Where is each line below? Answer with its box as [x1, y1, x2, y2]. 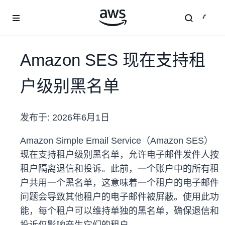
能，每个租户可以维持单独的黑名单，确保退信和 [20, 206, 219, 216]
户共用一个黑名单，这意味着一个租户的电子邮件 [20, 178, 219, 188]
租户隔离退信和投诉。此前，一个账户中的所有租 [20, 164, 219, 174]
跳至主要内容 [5, 6, 47, 14]
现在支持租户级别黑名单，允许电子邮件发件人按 [20, 150, 219, 160]
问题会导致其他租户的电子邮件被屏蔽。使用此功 [20, 192, 219, 202]
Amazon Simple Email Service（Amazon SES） [20, 136, 213, 146]
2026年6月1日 [52, 113, 109, 123]
